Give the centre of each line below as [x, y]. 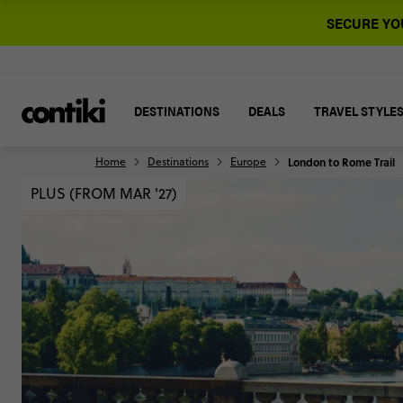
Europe [248, 161]
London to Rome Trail [341, 162]
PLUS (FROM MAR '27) [104, 193]
